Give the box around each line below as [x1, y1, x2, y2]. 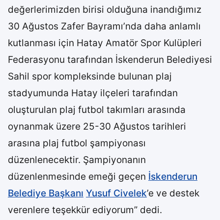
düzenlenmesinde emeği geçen [8, 171, 148, 182]
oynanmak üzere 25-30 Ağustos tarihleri [8, 121, 186, 132]
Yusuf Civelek [86, 188, 147, 199]
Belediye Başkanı [8, 188, 83, 199]
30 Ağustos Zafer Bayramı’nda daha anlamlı [8, 21, 201, 32]
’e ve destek [147, 188, 199, 199]
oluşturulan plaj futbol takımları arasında [8, 104, 186, 115]
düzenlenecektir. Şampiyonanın [8, 154, 146, 165]
